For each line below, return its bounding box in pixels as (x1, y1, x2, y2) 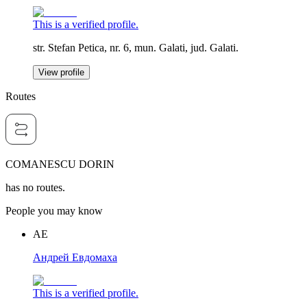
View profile (38, 67, 84, 78)
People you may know (5, 205, 103, 217)
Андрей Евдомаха (33, 251, 117, 264)
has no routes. (5, 182, 65, 194)
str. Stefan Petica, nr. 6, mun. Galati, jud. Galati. (33, 42, 238, 54)
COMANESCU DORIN (5, 158, 114, 171)
